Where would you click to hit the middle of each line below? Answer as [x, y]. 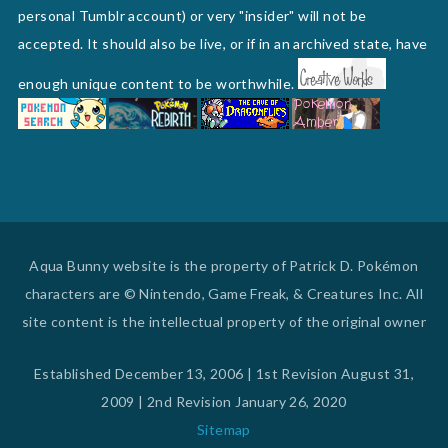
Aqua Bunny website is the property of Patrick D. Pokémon [224, 265]
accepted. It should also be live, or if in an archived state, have [222, 43]
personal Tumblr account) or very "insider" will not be [192, 15]
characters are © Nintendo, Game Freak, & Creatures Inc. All [224, 293]
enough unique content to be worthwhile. [157, 83]
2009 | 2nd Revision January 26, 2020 [224, 401]
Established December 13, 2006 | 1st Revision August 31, [224, 373]
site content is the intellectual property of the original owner [224, 321]
